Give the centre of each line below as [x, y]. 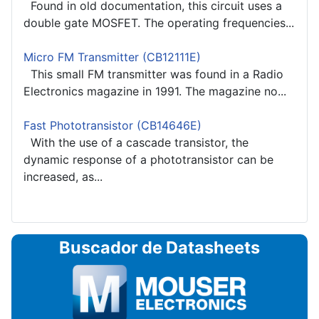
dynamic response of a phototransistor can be [148, 160]
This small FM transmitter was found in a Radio [153, 74]
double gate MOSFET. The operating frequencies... [159, 23]
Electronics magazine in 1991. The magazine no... [155, 91]
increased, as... [63, 177]
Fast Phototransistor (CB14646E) [113, 126]
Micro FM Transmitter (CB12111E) [112, 57]
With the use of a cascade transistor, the [136, 143]
